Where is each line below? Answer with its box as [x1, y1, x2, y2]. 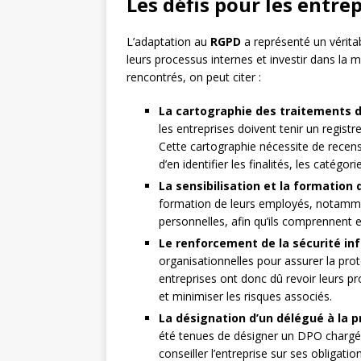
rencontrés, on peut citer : [127, 69, 261, 85]
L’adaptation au [127, 34, 210, 49]
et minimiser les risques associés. [159, 288, 332, 304]
